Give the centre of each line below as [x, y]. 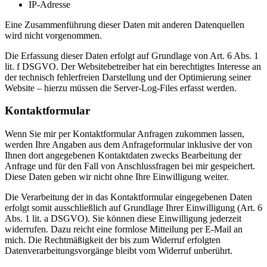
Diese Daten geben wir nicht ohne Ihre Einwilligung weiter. [117, 177]
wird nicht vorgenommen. [53, 35]
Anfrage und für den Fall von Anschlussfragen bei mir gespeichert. [130, 166]
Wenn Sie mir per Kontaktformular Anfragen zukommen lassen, [125, 134]
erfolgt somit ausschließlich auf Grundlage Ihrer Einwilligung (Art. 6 [133, 208]
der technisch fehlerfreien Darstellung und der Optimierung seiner [128, 77]
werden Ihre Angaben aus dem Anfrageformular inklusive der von [128, 145]
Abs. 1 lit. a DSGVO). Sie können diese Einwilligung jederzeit [123, 219]
